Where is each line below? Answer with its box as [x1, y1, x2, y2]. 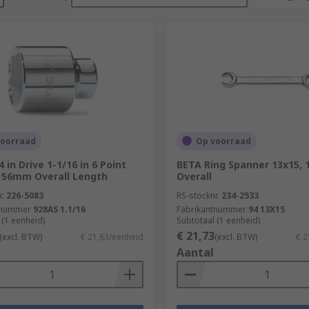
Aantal [176, 244, 214, 260]
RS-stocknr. [176, 189, 219, 201]
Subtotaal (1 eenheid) [176, 214, 260, 226]
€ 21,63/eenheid [80, 230, 143, 243]
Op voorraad [195, 134, 251, 147]
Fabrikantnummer [176, 203, 246, 215]
